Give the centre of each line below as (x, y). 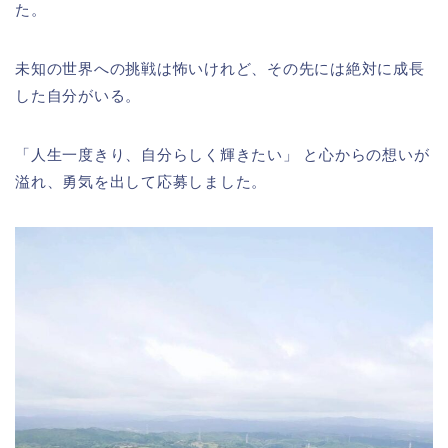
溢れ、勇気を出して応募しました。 (141, 181)
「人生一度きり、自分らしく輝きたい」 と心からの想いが (222, 154)
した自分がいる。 (78, 95)
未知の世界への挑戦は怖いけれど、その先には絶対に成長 (220, 68)
